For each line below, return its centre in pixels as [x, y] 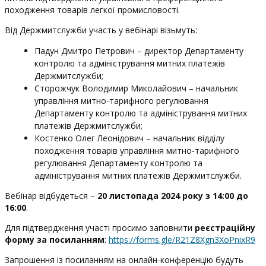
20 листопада [129, 196]
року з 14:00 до [214, 196]
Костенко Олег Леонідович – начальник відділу [129, 138]
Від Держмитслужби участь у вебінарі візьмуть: [101, 30]
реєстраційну [225, 228]
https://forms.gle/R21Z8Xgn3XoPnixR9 [182, 240]
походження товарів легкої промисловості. [92, 10]
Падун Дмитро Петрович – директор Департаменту [139, 51]
